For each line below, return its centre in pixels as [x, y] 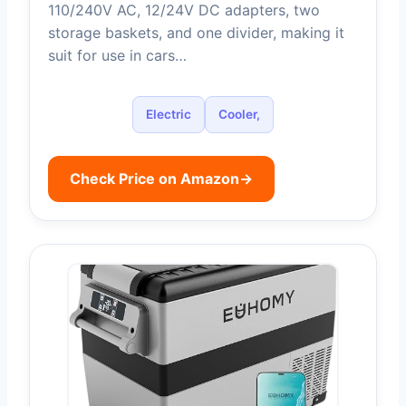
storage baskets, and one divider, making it [196, 32]
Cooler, [239, 114]
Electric [169, 114]
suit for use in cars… [117, 55]
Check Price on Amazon [155, 178]
